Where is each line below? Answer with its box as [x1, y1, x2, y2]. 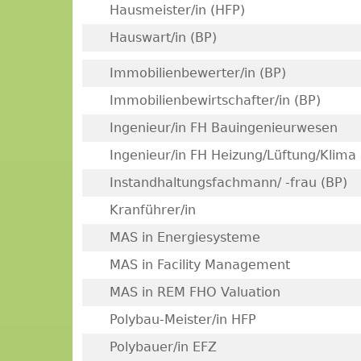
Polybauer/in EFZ [109, 339, 217, 355]
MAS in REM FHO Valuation [109, 284, 280, 300]
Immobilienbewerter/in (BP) [109, 65, 286, 81]
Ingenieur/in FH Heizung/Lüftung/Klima [109, 147, 356, 163]
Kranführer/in [109, 202, 196, 218]
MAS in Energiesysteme [109, 230, 260, 245]
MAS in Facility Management [109, 257, 290, 272]
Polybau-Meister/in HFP [109, 312, 256, 327]
